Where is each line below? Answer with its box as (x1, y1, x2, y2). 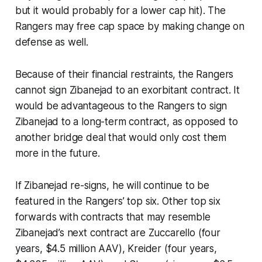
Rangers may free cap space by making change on (15, 20, 244, 32)
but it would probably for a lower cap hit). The (15, 4, 226, 16)
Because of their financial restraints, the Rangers (15, 68, 234, 80)
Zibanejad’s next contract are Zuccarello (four (15, 226, 220, 239)
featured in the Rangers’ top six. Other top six (15, 195, 220, 207)
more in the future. (15, 147, 100, 159)
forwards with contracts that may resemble (15, 211, 211, 223)
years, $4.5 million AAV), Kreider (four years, (15, 242, 217, 254)
